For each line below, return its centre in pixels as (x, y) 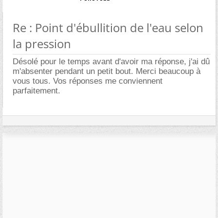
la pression (42, 44)
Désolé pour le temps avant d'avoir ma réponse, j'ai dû (111, 62)
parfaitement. (36, 91)
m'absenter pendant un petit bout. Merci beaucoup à (107, 72)
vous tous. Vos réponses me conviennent (88, 81)
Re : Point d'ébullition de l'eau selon (108, 28)
